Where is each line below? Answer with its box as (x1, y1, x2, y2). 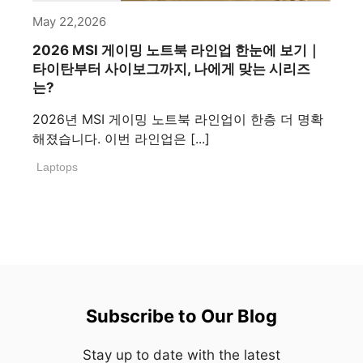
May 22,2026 (32, 14, 106, 30)
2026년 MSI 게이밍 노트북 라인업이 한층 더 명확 (32, 111, 323, 128)
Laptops (36, 160, 78, 174)
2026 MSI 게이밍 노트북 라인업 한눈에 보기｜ (32, 42, 321, 59)
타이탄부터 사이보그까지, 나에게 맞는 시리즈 (32, 61, 310, 78)
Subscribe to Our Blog (85, 305, 277, 327)
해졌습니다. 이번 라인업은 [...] (32, 130, 210, 147)
